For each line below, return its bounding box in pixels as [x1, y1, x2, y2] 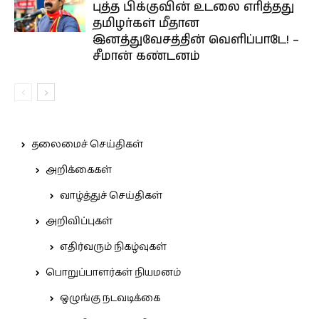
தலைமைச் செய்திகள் [31, 137, 143, 152]
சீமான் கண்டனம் [93, 48, 200, 65]
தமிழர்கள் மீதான [93, 15, 199, 32]
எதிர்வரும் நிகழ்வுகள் [60, 239, 167, 255]
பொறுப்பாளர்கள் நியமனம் [46, 265, 181, 281]
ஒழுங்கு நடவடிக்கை [60, 291, 160, 306]
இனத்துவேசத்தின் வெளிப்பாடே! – [93, 31, 299, 48]
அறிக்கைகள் [46, 162, 112, 178]
